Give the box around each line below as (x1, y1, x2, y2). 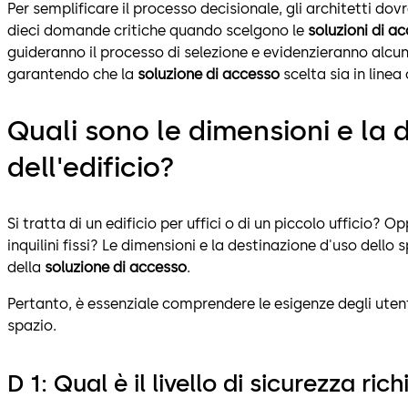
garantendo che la (7, 66, 138, 84)
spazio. (7, 317, 56, 335)
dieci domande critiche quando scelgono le (7, 22, 308, 40)
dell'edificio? (7, 150, 175, 185)
